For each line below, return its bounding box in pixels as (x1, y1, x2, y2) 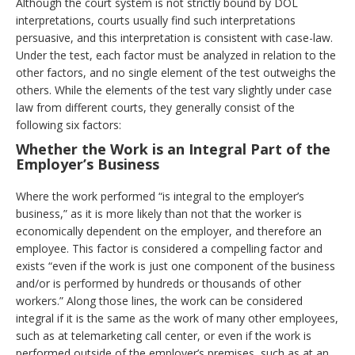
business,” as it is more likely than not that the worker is (16, 206, 302, 221)
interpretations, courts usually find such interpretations (16, 13, 296, 28)
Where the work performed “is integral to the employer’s (16, 189, 304, 204)
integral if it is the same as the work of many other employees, (16, 311, 338, 326)
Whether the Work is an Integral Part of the (16, 139, 330, 158)
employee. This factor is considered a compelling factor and (16, 241, 323, 256)
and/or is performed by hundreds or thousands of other (16, 276, 301, 291)
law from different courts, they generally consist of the (16, 100, 295, 115)
